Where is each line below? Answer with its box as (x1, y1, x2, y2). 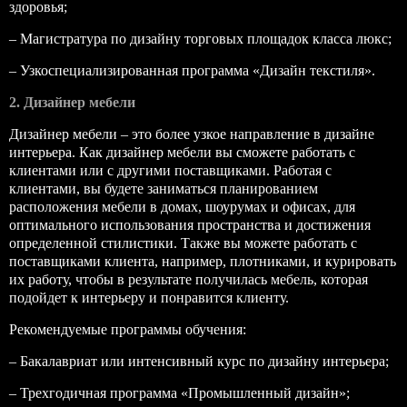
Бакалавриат (20, 353, 97, 369)
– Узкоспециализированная (9, 63, 182, 78)
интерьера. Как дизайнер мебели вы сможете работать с (9, 144, 355, 160)
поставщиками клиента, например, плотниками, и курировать (9, 253, 396, 269)
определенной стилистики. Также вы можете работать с (9, 235, 357, 251)
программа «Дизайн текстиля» (182, 63, 372, 78)
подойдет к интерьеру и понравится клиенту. (9, 290, 289, 305)
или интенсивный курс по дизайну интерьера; (97, 353, 389, 369)
